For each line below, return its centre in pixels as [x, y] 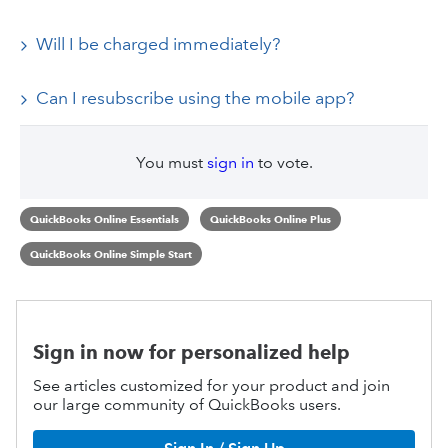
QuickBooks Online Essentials [104, 219]
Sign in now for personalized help [191, 352]
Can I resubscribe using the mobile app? [195, 98]
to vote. [283, 162]
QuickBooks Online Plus [270, 219]
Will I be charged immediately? [158, 44]
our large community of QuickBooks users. [187, 404]
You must [171, 162]
